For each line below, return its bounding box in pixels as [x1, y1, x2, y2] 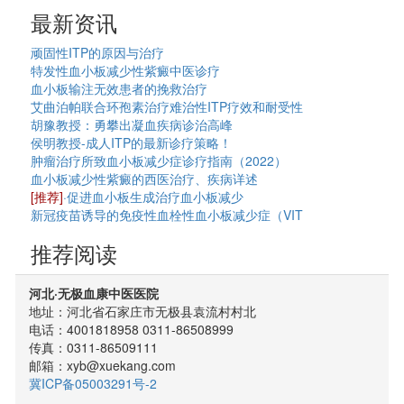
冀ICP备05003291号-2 [29, 373, 158, 392]
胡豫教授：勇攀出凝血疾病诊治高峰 [31, 115, 234, 133]
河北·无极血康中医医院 [29, 283, 160, 302]
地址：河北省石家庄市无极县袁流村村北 [29, 301, 257, 320]
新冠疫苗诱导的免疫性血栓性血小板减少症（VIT [31, 205, 304, 224]
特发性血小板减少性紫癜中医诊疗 [31, 60, 221, 79]
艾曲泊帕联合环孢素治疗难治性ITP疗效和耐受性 [31, 96, 304, 115]
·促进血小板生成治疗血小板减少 [63, 187, 244, 206]
